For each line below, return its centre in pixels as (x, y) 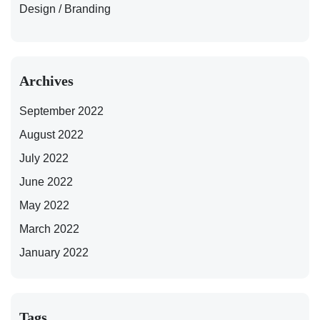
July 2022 (44, 158)
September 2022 (61, 111)
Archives (46, 80)
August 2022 (51, 134)
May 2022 (44, 205)
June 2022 (46, 181)
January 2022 (54, 252)
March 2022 (49, 229)
